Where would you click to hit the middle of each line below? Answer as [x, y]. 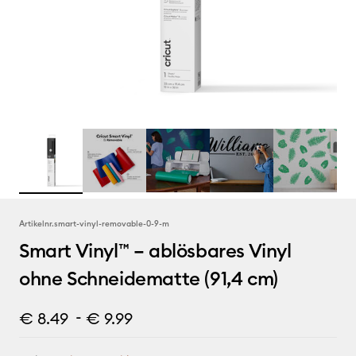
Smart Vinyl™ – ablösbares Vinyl [155, 250]
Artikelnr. [37, 224]
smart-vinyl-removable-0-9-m [112, 224]
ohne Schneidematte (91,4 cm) [149, 278]
